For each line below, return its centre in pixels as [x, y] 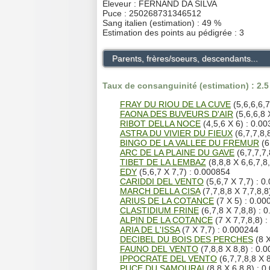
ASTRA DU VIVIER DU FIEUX [176, 133]
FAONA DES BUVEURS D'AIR [176, 114]
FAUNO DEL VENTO [159, 249]
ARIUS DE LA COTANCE [167, 200]
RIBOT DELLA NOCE [160, 123]
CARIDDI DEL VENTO [162, 181]
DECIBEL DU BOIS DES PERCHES [186, 239]
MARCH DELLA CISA [160, 191]
